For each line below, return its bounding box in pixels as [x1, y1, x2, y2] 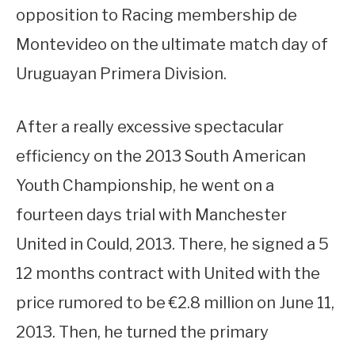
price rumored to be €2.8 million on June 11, [16, 293, 334, 313]
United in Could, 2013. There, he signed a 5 [16, 235, 329, 254]
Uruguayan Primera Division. [16, 63, 227, 83]
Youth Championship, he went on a [16, 176, 274, 196]
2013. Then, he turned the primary [16, 323, 269, 342]
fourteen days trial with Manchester [16, 205, 287, 225]
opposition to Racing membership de [16, 5, 297, 25]
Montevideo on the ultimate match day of [16, 34, 328, 54]
